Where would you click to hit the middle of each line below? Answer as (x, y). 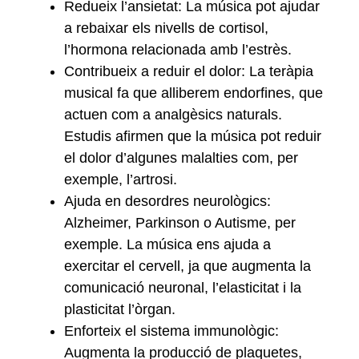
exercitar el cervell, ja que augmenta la (188, 266)
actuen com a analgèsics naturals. (173, 114)
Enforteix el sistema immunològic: (171, 331)
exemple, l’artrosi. (121, 179)
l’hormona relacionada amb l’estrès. (178, 49)
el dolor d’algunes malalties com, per (181, 157)
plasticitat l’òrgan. (120, 309)
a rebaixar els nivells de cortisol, (166, 28)
